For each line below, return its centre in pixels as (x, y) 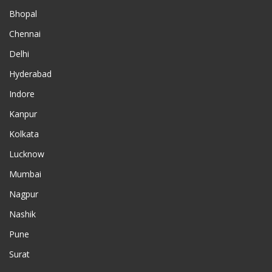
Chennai (25, 33)
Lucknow (27, 154)
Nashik (22, 214)
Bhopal (23, 13)
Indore (22, 93)
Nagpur (24, 194)
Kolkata (24, 134)
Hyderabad (30, 73)
